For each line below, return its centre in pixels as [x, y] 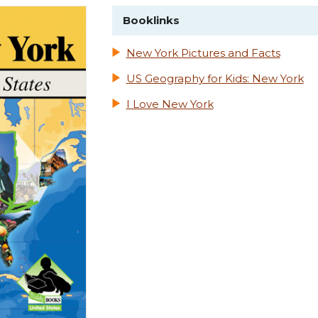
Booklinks [151, 21]
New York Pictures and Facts [203, 53]
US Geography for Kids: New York [215, 79]
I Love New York [170, 104]
